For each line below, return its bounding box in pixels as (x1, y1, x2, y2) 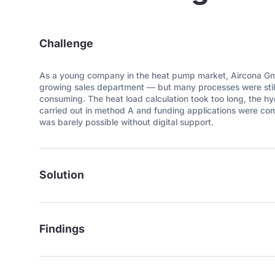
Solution (39, 168, 85, 182)
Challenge (39, 36, 94, 50)
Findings (39, 222, 85, 236)
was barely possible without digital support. (39, 117, 214, 128)
